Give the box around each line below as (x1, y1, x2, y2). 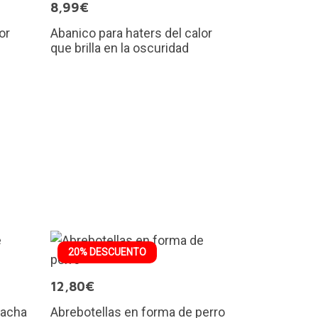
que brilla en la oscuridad (50, 40, 189, 55)
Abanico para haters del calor (50, 25, 212, 40)
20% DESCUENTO (68, 246, 146, 258)
